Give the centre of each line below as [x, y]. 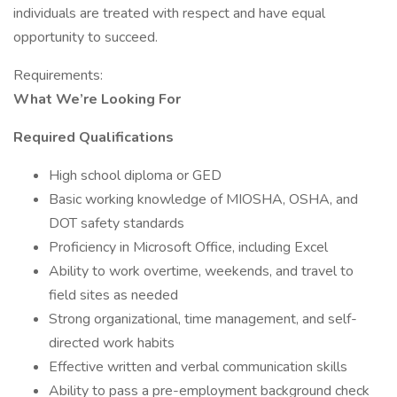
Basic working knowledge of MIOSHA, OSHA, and [203, 199]
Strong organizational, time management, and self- [203, 319]
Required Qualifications [93, 137]
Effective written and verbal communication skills [198, 367]
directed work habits [112, 343]
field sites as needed [113, 295]
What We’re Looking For [97, 99]
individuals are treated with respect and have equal [169, 13]
